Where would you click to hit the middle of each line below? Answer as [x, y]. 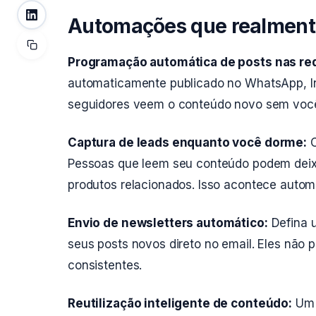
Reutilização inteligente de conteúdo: [180, 303]
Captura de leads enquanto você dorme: [187, 142]
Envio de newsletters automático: [168, 223]
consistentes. [105, 265]
